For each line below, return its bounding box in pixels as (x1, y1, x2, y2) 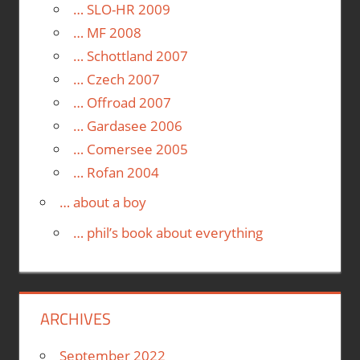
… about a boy (59, 193, 146, 212)
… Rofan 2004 (72, 162, 159, 182)
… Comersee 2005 (72, 139, 188, 158)
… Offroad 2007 (72, 92, 171, 112)
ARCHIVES (39, 306, 111, 332)
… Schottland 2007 (72, 46, 188, 65)
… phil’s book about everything (72, 223, 263, 242)
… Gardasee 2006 (72, 116, 182, 135)
